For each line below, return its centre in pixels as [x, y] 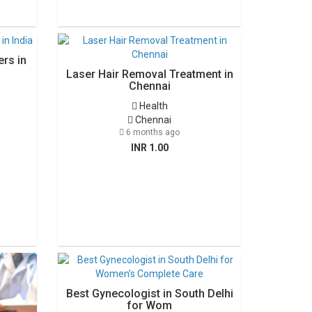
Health [152, 106]
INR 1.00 [149, 148]
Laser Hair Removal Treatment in [149, 74]
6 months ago [152, 132]
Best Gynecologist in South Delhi [149, 294]
